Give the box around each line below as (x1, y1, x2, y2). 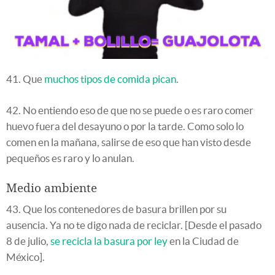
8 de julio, (6, 235, 50, 247)
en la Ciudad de (168, 235, 239, 247)
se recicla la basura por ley (50, 235, 168, 247)
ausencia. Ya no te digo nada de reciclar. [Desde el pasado (6, 219, 261, 231)
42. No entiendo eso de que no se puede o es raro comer (6, 104, 254, 117)
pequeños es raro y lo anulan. (6, 152, 134, 165)
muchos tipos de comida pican (44, 73, 176, 85)
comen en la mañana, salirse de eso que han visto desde (6, 136, 251, 149)
